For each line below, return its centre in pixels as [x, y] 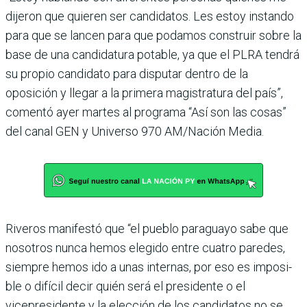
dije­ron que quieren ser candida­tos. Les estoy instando [150, 16]
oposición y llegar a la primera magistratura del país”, [144, 93]
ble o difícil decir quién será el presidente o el [125, 286]
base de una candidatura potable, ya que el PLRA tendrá [152, 54]
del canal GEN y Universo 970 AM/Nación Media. [135, 131]
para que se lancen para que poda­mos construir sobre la [153, 35]
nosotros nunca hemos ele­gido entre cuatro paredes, [145, 247]
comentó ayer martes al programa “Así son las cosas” [146, 112]
